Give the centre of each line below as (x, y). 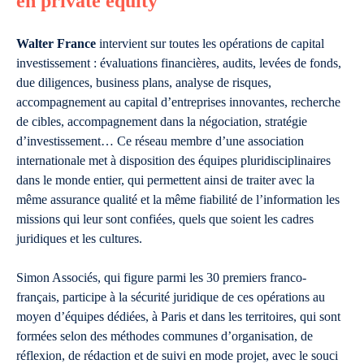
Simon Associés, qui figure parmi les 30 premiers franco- (161, 277)
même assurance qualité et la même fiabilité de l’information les (178, 199)
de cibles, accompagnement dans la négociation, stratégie (162, 121)
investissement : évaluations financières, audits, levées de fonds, (179, 63)
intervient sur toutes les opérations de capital (210, 43)
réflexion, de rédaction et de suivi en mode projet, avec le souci (177, 355)
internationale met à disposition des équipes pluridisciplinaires (173, 160)
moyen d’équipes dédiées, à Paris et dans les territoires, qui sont (178, 316)
